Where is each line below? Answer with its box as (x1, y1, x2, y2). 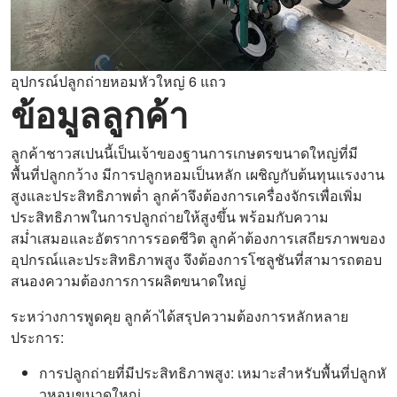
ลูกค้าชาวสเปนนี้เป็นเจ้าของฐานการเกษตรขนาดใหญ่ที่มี (11, 143, 358, 163)
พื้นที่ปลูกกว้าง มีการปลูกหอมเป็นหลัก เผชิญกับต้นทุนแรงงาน (11, 164, 385, 184)
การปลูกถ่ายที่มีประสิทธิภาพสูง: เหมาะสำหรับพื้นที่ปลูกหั (39, 362, 386, 383)
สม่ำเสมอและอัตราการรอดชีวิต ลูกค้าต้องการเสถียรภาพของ (11, 228, 385, 248)
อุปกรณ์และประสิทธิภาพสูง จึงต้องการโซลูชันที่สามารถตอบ (11, 249, 382, 269)
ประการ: (11, 327, 64, 347)
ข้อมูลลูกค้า (11, 89, 188, 139)
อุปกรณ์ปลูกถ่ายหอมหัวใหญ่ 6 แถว (11, 71, 226, 91)
